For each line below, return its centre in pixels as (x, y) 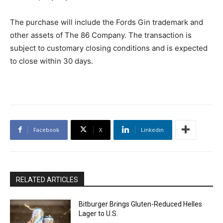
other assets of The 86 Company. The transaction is (101, 35)
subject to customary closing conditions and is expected (109, 48)
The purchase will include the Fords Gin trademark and (107, 22)
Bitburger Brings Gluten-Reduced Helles (141, 204)
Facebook (46, 129)
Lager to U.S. (99, 213)
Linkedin (152, 129)
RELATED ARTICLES (47, 179)
